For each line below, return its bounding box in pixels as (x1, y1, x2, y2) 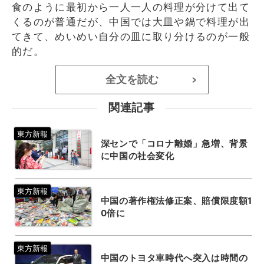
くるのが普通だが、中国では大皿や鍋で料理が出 (12, 15, 250, 28)
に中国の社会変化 (100, 150, 174, 161)
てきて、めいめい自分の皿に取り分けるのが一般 (12, 30, 250, 42)
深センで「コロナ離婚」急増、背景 (100, 137, 248, 149)
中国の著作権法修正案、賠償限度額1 (100, 194, 252, 206)
